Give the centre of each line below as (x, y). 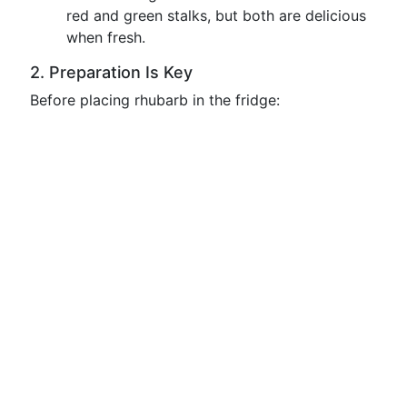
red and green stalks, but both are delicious (216, 15)
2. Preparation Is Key (111, 72)
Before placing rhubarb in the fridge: (155, 100)
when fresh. (106, 37)
